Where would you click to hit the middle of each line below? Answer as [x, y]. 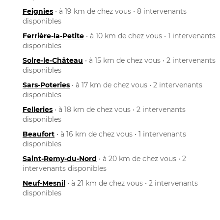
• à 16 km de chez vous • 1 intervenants [120, 134]
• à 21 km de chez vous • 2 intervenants [132, 183]
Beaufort [39, 134]
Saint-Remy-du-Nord [60, 158]
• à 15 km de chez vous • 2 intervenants [149, 60]
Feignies [38, 11]
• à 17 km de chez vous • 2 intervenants [136, 85]
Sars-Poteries [46, 85]
